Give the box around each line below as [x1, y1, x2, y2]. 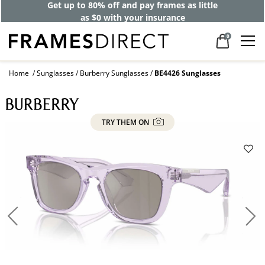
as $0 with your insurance [80, 11, 185, 23]
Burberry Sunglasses [80, 68, 148, 79]
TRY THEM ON [101, 117, 151, 128]
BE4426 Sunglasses [154, 68, 221, 79]
